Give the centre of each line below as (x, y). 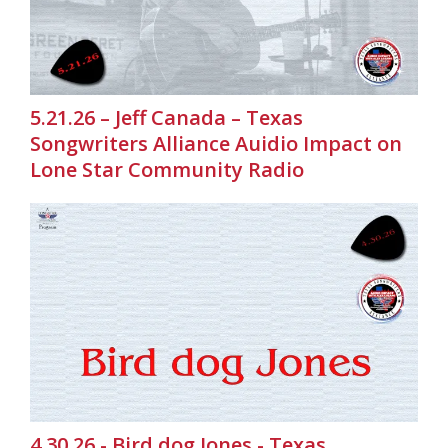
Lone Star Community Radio (167, 170)
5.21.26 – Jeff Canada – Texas (166, 118)
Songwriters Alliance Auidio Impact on (216, 144)
